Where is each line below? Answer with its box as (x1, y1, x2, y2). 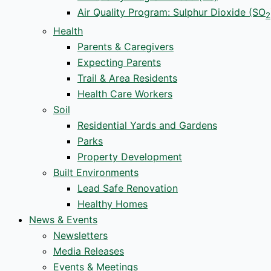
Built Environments (53, 166, 139, 179)
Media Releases (53, 245, 124, 258)
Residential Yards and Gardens (77, 119, 217, 132)
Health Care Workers (77, 88, 172, 100)
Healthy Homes (77, 198, 148, 211)
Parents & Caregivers (77, 41, 174, 53)
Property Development (77, 151, 182, 163)
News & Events (29, 214, 97, 226)
